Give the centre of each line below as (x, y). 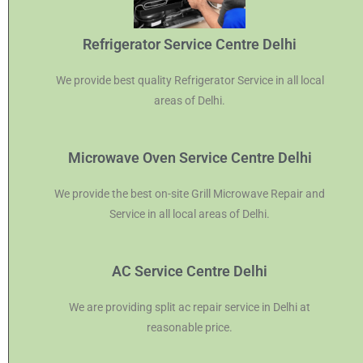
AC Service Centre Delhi (190, 271)
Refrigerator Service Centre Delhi (190, 44)
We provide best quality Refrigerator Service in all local (190, 80)
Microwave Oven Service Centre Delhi (190, 157)
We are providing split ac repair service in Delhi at (190, 307)
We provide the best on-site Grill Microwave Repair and (190, 193)
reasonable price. (190, 327)
